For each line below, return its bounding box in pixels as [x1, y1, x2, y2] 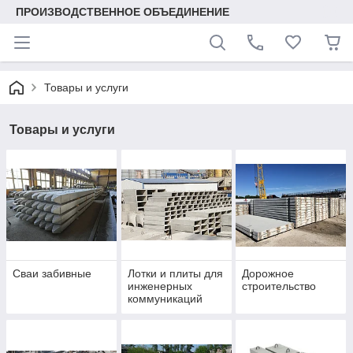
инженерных [127, 280, 192, 293]
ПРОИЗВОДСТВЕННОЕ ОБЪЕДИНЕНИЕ [16, 6, 229, 18]
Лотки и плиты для [127, 267, 223, 281]
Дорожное [242, 267, 295, 281]
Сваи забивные [13, 267, 91, 281]
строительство [242, 280, 317, 293]
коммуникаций [127, 292, 203, 306]
